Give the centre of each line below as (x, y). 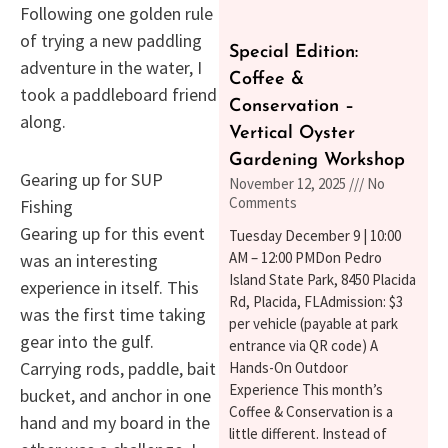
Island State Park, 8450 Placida (322, 279)
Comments (262, 202)
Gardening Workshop (316, 160)
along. (43, 121)
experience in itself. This (109, 288)
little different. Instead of (307, 433)
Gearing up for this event (112, 234)
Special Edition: (293, 52)
